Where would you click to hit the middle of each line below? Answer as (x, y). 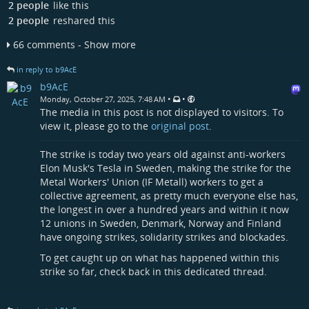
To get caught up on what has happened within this (160, 258)
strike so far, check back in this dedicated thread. (153, 272)
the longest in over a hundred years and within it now (165, 210)
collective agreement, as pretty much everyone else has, (169, 196)
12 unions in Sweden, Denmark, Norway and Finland (161, 223)
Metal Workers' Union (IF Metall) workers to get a (152, 182)
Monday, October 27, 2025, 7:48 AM (103, 99)
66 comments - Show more (74, 44)
